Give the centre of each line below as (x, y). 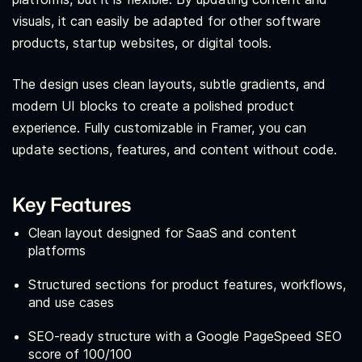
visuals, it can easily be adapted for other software (166, 21)
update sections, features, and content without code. (175, 150)
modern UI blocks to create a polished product (153, 106)
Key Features (72, 205)
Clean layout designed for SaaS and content (162, 233)
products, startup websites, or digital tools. (142, 43)
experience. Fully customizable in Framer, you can (159, 128)
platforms (57, 251)
